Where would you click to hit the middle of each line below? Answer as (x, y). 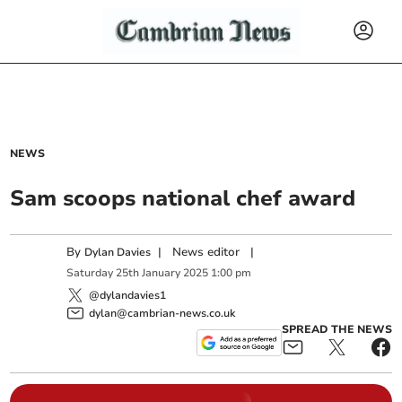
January (162, 273)
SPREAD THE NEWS (336, 329)
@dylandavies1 (128, 295)
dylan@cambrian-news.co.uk (162, 313)
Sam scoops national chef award (183, 198)
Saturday (90, 273)
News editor (206, 252)
